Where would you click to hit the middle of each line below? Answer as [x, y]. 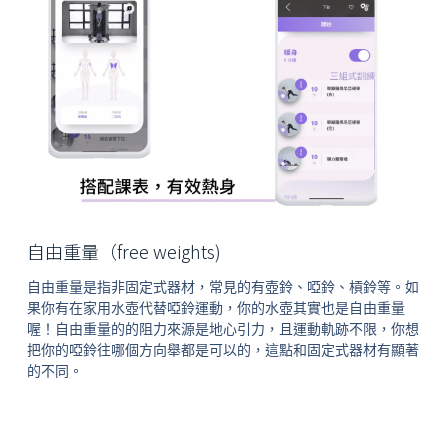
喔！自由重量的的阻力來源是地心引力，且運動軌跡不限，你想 [222, 329]
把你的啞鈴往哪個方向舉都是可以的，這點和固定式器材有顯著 [222, 350]
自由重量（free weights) [123, 251]
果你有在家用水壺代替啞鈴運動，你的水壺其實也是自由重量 [215, 308]
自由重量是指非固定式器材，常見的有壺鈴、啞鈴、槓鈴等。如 [222, 287]
